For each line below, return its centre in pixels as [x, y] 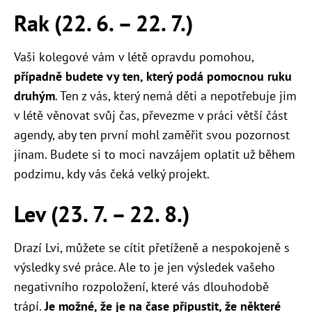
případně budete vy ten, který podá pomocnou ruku [153, 77]
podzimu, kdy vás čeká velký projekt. [112, 174]
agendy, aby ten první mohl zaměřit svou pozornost [152, 135]
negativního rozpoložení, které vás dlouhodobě [141, 287]
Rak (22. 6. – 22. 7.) [103, 23]
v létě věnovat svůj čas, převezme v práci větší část [151, 116]
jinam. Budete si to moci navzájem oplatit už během [155, 155]
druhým [34, 96]
